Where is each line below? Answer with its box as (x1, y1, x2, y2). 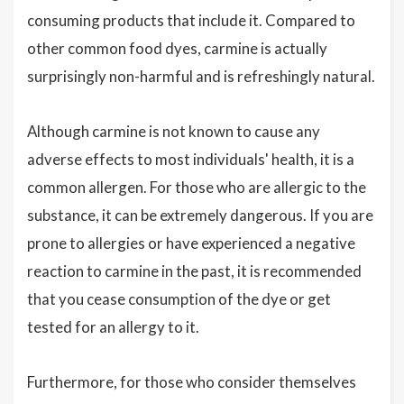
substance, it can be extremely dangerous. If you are (27, 205, 373, 225)
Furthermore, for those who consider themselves (27, 372, 356, 391)
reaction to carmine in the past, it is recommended (27, 261, 362, 280)
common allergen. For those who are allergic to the (27, 177, 366, 197)
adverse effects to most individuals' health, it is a (27, 149, 354, 169)
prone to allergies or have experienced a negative (27, 233, 355, 252)
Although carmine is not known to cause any (27, 121, 320, 141)
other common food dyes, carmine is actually (27, 38, 327, 58)
